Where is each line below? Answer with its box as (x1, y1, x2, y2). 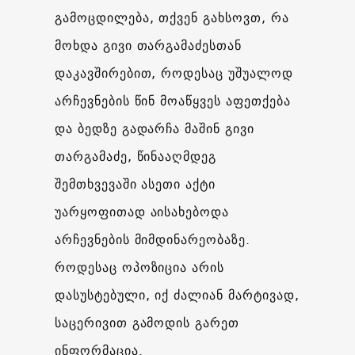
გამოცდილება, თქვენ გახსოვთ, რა (54, 6, 289, 29)
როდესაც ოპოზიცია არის (54, 255, 225, 278)
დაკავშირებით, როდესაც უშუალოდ (54, 61, 293, 84)
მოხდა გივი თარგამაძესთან (54, 33, 242, 56)
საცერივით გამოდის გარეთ (54, 311, 240, 334)
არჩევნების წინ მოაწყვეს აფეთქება (54, 89, 291, 112)
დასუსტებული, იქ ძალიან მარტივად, (54, 283, 300, 306)
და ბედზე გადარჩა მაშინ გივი (54, 116, 254, 139)
